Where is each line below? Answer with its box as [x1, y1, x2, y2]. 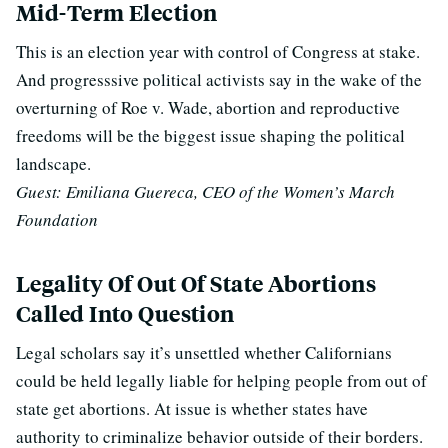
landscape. [16, 151, 91, 175]
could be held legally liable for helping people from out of [16, 368, 427, 392]
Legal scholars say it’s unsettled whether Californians [16, 340, 392, 364]
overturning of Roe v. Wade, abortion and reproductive [16, 95, 400, 119]
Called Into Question [16, 298, 235, 328]
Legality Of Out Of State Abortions [16, 268, 376, 298]
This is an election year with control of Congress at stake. [16, 39, 420, 63]
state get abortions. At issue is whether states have [16, 396, 368, 420]
